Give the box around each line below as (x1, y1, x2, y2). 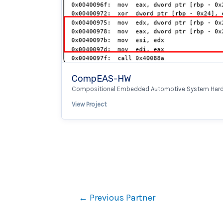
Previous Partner (87, 192, 155, 203)
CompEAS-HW (72, 73, 131, 84)
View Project (72, 101, 107, 108)
